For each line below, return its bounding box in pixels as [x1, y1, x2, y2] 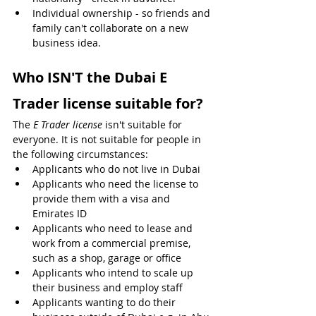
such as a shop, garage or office [32, 250, 181, 265]
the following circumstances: [13, 147, 148, 161]
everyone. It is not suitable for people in [13, 132, 204, 146]
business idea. [32, 35, 101, 49]
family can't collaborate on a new [32, 20, 191, 35]
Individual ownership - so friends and [32, 6, 213, 20]
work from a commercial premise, [32, 236, 193, 250]
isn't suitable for [102, 117, 185, 131]
